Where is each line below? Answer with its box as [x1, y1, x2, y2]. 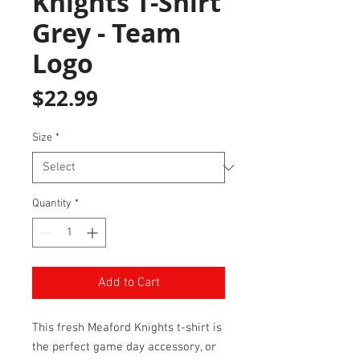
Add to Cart [97, 275, 160, 292]
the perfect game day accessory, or [32, 340, 216, 355]
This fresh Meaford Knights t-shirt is [32, 321, 222, 336]
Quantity [32, 197, 72, 211]
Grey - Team [32, 15, 181, 51]
